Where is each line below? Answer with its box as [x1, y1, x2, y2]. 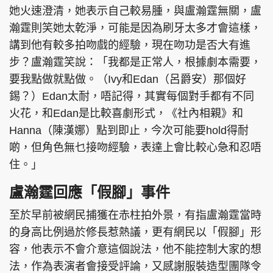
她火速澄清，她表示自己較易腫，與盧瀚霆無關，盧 [9, 5, 261, 18]
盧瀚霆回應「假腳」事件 [9, 184, 170, 201]
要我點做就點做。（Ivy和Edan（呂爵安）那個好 [9, 73, 246, 86]
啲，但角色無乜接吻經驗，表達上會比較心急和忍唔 [9, 141, 261, 154]
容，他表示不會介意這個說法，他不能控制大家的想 [9, 243, 261, 256]
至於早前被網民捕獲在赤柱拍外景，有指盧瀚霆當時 [9, 209, 261, 222]
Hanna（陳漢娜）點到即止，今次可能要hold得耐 [9, 124, 249, 137]
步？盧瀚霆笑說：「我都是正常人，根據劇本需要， [9, 56, 261, 69]
